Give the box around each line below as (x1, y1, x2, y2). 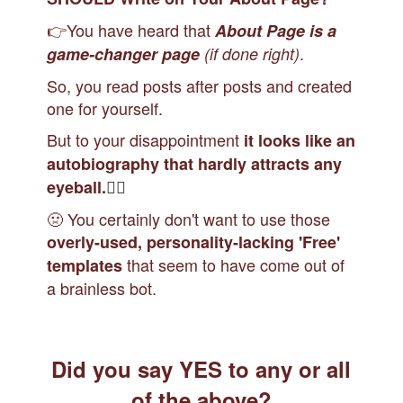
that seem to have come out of (127, 253, 345, 276)
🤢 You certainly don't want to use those (47, 207, 331, 230)
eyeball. (47, 175, 107, 199)
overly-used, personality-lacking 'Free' (47, 230, 341, 254)
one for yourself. (47, 96, 164, 120)
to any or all (222, 354, 352, 384)
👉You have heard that (47, 18, 216, 41)
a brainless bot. (47, 276, 157, 300)
